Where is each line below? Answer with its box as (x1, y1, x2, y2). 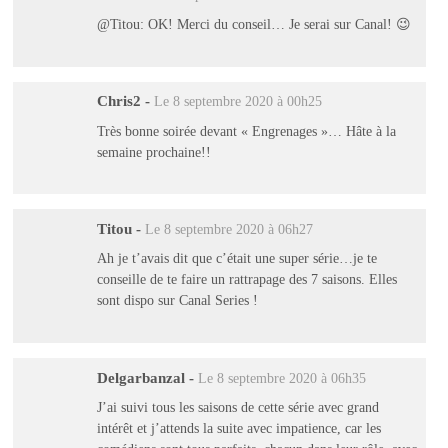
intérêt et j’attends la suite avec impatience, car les (96, 420, 381, 437)
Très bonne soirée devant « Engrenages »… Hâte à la (96, 122, 396, 139)
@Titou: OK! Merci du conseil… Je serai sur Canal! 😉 (96, 15, 411, 32)
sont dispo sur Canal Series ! (96, 292, 258, 309)
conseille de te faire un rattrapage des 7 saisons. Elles (96, 271, 397, 288)
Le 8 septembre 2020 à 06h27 (144, 221, 313, 237)
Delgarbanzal (96, 369, 185, 386)
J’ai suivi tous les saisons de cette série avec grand (96, 399, 379, 416)
